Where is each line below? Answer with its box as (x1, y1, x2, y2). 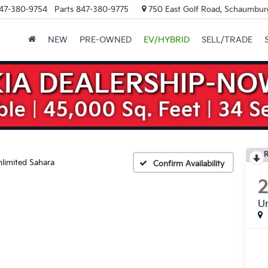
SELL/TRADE (201, 35, 252, 45)
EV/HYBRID (143, 35, 190, 45)
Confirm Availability (153, 159, 224, 169)
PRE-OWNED (79, 35, 132, 45)
